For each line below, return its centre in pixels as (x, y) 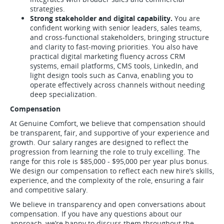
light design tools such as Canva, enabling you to (111, 75)
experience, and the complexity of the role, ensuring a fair (107, 180)
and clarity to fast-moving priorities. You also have (114, 47)
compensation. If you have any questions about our (96, 214)
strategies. (47, 9)
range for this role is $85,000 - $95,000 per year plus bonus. (109, 161)
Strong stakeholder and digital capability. (101, 18)
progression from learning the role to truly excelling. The (105, 152)
